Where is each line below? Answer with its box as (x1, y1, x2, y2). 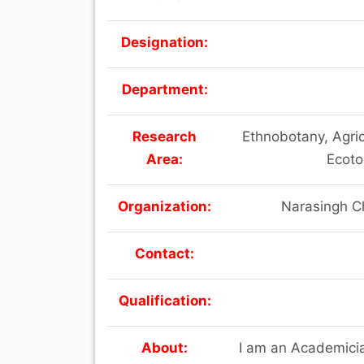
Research (132, 128, 197, 145)
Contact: (135, 245, 194, 262)
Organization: (118, 197, 211, 214)
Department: (121, 80, 208, 97)
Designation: (121, 33, 208, 50)
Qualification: (118, 292, 211, 309)
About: (141, 339, 188, 356)
